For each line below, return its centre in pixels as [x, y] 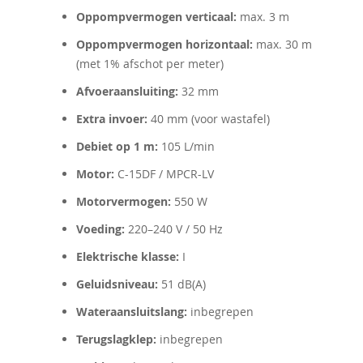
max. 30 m [282, 44]
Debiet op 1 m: [117, 146]
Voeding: [100, 229]
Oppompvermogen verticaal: [156, 17]
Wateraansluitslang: [132, 312]
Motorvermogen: [124, 201]
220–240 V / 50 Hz [174, 229]
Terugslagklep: [116, 339]
